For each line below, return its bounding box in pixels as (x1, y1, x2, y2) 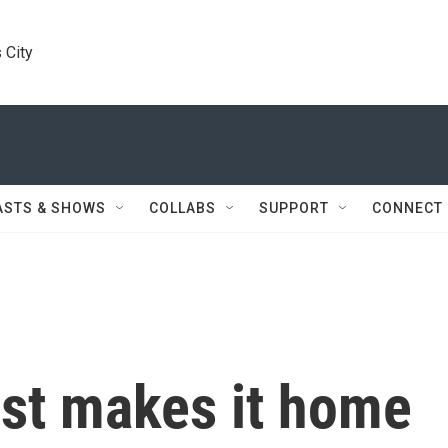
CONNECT (372, 200, 443, 216)
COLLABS (149, 200, 216, 216)
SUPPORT (259, 200, 329, 216)
